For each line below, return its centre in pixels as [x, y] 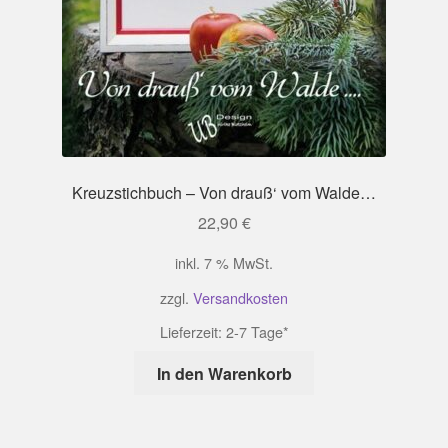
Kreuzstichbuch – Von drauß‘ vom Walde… [224, 192]
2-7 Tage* [257, 331]
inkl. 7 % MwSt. [224, 263]
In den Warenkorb [224, 373]
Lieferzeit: [192, 331]
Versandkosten [240, 297]
